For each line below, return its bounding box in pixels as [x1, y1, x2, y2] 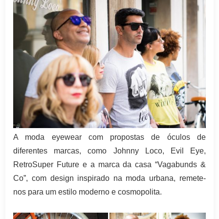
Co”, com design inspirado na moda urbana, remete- [13, 174, 206, 183]
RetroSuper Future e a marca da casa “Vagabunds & [13, 160, 206, 169]
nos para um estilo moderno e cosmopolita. [13, 188, 162, 197]
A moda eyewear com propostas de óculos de [13, 133, 206, 142]
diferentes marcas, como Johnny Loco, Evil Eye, [13, 147, 206, 155]
